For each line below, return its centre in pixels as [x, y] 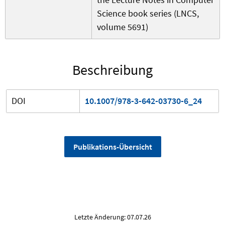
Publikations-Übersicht [113, 147]
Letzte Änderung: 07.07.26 [113, 217]
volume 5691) [123, 27]
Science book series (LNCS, [148, 14]
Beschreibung [113, 70]
